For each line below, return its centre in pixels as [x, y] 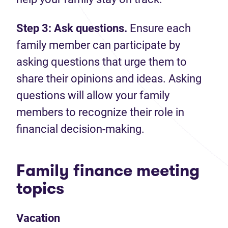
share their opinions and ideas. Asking [109, 79]
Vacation [38, 218]
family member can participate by [98, 45]
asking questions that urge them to [102, 62]
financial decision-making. [80, 129]
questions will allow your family [93, 95]
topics [40, 188]
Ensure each [159, 28]
